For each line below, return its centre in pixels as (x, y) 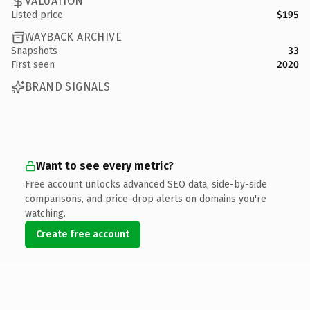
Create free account (83, 234)
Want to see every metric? (105, 165)
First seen (33, 64)
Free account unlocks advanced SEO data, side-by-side (146, 184)
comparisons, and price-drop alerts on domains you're (146, 199)
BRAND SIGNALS (68, 87)
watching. (45, 213)
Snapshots (34, 51)
